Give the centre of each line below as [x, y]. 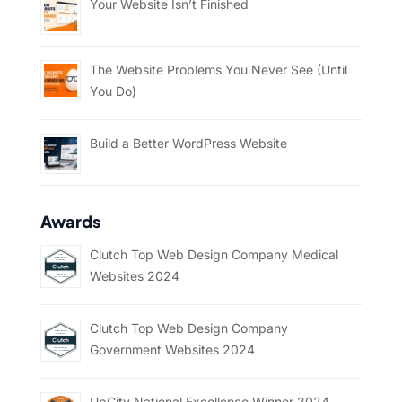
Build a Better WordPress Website [188, 144]
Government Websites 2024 [172, 350]
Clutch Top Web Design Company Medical [214, 255]
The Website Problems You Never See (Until [218, 70]
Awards [70, 222]
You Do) [113, 92]
